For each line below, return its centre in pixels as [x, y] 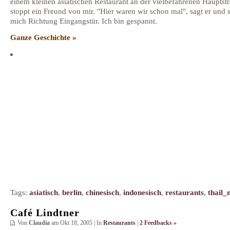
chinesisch [102, 192]
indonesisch [142, 192]
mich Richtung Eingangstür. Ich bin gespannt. [84, 21]
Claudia [39, 223]
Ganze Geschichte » [43, 37]
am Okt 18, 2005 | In [76, 223]
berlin [72, 192]
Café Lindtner [45, 213]
